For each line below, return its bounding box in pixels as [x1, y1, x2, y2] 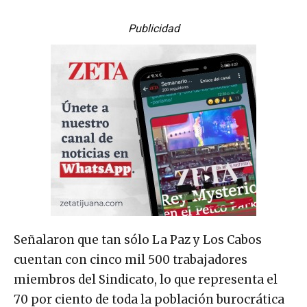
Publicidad [127, 21, 180, 35]
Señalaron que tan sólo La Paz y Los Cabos [14, 232, 262, 247]
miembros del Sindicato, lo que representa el [14, 271, 278, 287]
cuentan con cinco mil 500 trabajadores [14, 251, 247, 267]
